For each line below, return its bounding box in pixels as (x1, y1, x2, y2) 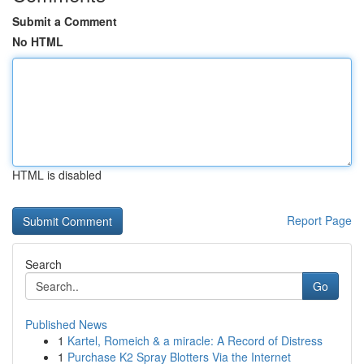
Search (25, 256, 62, 272)
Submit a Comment (12, 13, 117, 29)
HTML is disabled (12, 167, 102, 183)
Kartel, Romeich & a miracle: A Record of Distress (67, 332, 323, 349)
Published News (25, 316, 107, 332)
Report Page (287, 212, 352, 228)
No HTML (12, 33, 63, 50)
